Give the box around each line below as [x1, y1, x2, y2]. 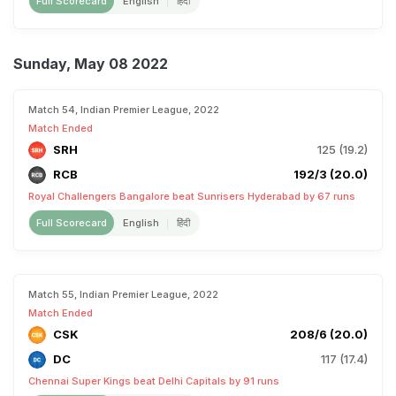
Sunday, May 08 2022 [13, 55, 168, 72]
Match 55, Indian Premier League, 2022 [28, 288, 218, 301]
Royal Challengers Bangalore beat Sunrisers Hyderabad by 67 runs [28, 190, 355, 202]
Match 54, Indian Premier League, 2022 [28, 103, 219, 116]
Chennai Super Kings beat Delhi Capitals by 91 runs [28, 375, 279, 387]
